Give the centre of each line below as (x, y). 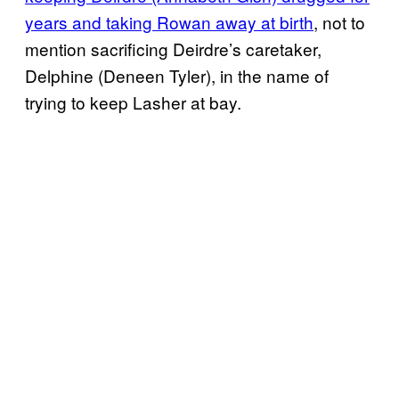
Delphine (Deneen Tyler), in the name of (177, 76)
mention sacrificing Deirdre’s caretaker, (173, 49)
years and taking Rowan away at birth (169, 22)
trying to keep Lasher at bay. (133, 102)
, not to (339, 22)
